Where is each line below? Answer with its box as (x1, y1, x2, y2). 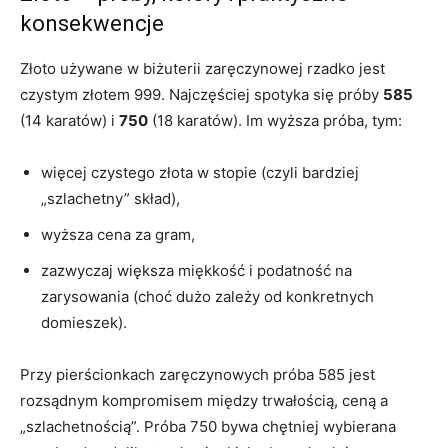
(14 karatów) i (20, 111, 119, 131)
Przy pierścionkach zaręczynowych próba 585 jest (20, 365, 375, 385)
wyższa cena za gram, (41, 225, 195, 245)
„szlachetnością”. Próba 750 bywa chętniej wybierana (20, 417, 396, 437)
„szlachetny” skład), (41, 189, 180, 209)
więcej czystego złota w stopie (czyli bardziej (41, 163, 359, 183)
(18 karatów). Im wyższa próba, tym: (148, 111, 402, 131)
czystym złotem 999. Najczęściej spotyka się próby (20, 85, 383, 105)
